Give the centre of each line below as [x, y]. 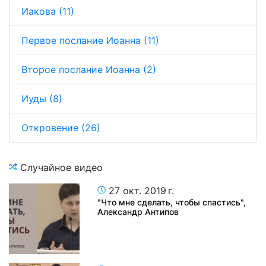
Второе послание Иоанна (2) [89, 69]
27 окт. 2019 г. [140, 190]
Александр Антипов [138, 211]
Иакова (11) [48, 11]
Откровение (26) [61, 127]
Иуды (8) [42, 98]
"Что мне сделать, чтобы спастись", [172, 202]
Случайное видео [60, 167]
